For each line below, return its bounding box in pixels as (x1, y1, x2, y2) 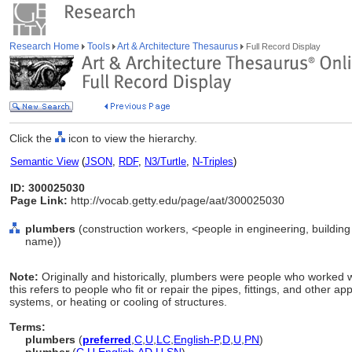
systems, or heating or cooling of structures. (9, 295, 227, 308)
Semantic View (10, 156, 79, 167)
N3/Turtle (145, 156, 186, 167)
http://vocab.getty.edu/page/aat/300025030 (68, 194, 284, 207)
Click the (9, 132, 55, 145)
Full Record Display (244, 42, 321, 51)
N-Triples (192, 156, 233, 167)
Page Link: (10, 194, 68, 207)
